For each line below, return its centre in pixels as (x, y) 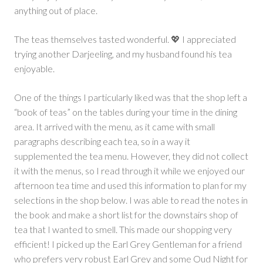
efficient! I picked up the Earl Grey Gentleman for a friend (128, 244)
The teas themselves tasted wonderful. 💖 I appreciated (125, 39)
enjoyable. (34, 69)
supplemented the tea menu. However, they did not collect (131, 156)
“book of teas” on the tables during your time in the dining (126, 112)
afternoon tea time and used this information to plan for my (130, 186)
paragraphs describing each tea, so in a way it (102, 141)
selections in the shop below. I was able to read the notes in (131, 200)
